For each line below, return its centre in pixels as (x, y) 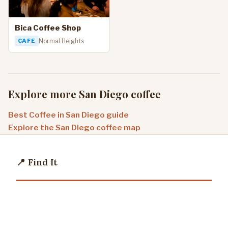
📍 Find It (37, 162)
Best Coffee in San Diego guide (68, 115)
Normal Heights (61, 41)
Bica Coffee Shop (48, 28)
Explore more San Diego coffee (84, 94)
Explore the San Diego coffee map (74, 127)
